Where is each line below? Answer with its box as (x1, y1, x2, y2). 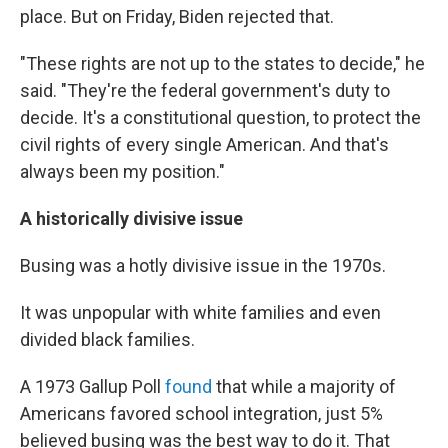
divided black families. (20, 329, 195, 351)
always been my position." (20, 161, 225, 183)
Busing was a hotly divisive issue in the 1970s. (20, 255, 386, 277)
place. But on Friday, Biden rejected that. (20, 6, 334, 28)
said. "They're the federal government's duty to (20, 80, 390, 102)
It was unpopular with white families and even (20, 302, 381, 324)
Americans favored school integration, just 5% (20, 403, 383, 425)
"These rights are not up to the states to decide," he (20, 53, 425, 75)
